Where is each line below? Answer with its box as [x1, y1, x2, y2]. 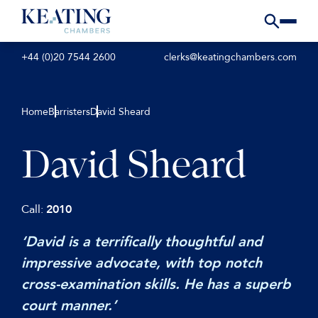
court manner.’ [21, 296, 116, 315]
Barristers [48, 105, 90, 119]
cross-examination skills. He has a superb [21, 275, 291, 294]
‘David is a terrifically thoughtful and [21, 232, 263, 251]
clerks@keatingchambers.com [164, 50, 297, 65]
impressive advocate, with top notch [21, 253, 262, 273]
